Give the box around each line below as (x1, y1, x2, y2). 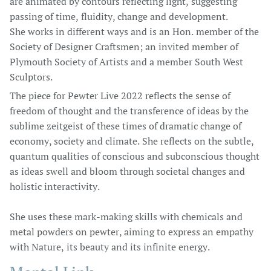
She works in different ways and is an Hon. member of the (10, 25, 259, 38)
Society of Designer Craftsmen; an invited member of (10, 40, 238, 53)
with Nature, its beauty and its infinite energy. (10, 240, 210, 253)
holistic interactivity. (10, 180, 100, 193)
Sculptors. (10, 70, 53, 83)
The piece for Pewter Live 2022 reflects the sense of (10, 89, 230, 102)
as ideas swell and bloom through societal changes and (10, 165, 245, 178)
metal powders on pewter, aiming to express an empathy (10, 225, 253, 238)
